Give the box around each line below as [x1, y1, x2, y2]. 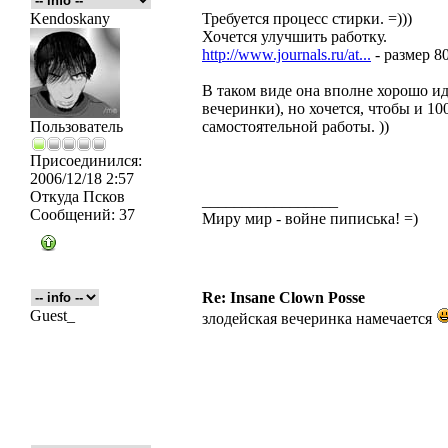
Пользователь [30, 118, 123, 135]
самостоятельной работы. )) [202, 118, 389, 135]
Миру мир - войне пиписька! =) [202, 210, 418, 227]
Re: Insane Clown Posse [202, 289, 365, 306]
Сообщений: [30, 206, 115, 223]
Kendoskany [30, 10, 110, 27]
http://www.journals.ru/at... [202, 46, 371, 63]
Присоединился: [30, 152, 142, 169]
